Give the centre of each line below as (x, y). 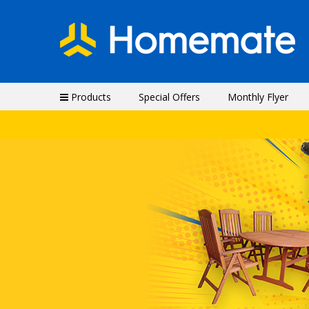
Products (90, 97)
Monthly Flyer (258, 97)
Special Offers (169, 97)
